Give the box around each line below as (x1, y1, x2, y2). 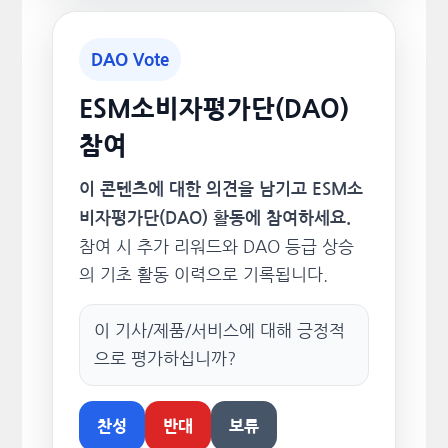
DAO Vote (90, 51, 169, 68)
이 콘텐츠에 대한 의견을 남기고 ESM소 (78, 181, 363, 198)
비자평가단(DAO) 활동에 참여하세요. (78, 210, 351, 227)
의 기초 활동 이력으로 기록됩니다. (78, 266, 328, 283)
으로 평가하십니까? (93, 350, 236, 367)
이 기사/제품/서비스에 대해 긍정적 (93, 322, 345, 339)
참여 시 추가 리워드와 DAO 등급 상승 (78, 238, 354, 255)
